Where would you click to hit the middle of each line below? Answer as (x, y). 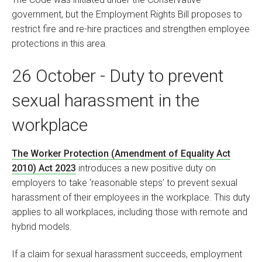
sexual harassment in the (106, 101)
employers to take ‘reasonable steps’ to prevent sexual (125, 183)
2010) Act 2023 (44, 168)
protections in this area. (60, 43)
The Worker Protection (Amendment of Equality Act (121, 154)
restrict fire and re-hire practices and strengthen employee (131, 29)
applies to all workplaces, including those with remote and (130, 212)
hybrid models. (42, 227)
